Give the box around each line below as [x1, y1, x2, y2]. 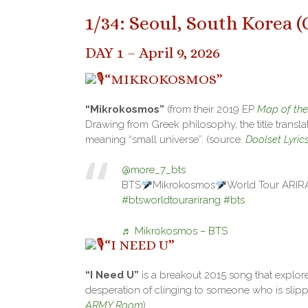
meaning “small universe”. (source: [85, 133, 245, 146]
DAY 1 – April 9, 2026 [85, 44, 220, 62]
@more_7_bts [121, 164, 186, 177]
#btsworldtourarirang [121, 194, 221, 207]
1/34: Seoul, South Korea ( [85, 12, 302, 35]
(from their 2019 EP [164, 102, 257, 115]
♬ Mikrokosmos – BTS [121, 224, 228, 237]
